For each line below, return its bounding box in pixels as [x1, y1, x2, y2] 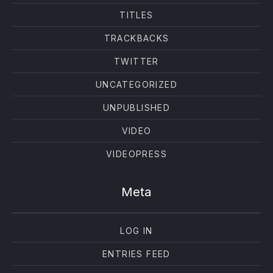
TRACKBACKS [104, 33, 169, 43]
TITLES [119, 10, 154, 20]
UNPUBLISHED [102, 102, 171, 113]
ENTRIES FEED [102, 249, 171, 259]
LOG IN [120, 225, 153, 236]
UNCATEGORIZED [95, 79, 178, 90]
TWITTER [114, 56, 159, 66]
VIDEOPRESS [106, 149, 167, 159]
